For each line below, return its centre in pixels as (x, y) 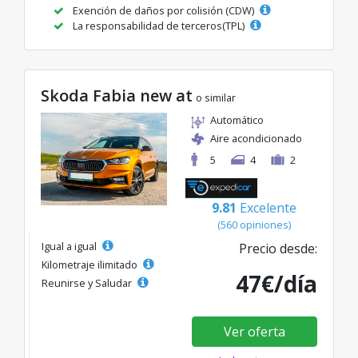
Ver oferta (254, 331)
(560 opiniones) (254, 224)
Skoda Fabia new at (117, 95)
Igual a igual (70, 246)
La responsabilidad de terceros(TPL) (159, 25)
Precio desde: (278, 248)
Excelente (268, 207)
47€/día (276, 283)
